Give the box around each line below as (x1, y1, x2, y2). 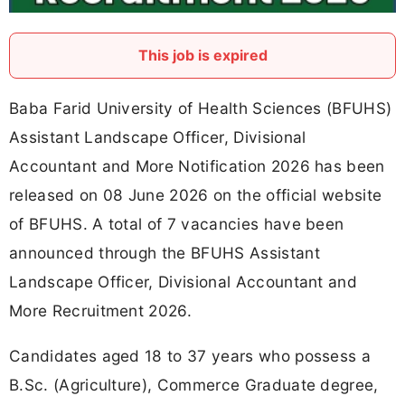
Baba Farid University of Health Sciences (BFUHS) (9, 99, 392, 118)
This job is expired (137, 46, 268, 65)
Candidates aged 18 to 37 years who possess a (9, 345, 372, 365)
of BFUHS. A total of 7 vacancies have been (9, 214, 344, 234)
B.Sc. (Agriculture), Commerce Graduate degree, (9, 374, 379, 394)
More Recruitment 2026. (9, 301, 193, 321)
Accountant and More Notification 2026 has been (9, 156, 385, 176)
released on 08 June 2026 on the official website (9, 185, 382, 205)
